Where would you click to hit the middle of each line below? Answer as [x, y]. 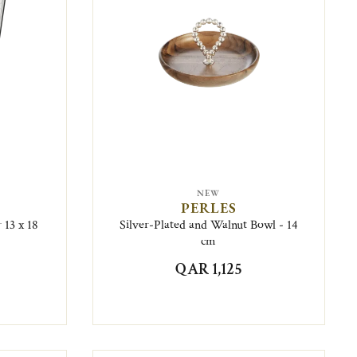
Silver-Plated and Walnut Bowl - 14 [208, 225]
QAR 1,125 [208, 269]
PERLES [208, 207]
